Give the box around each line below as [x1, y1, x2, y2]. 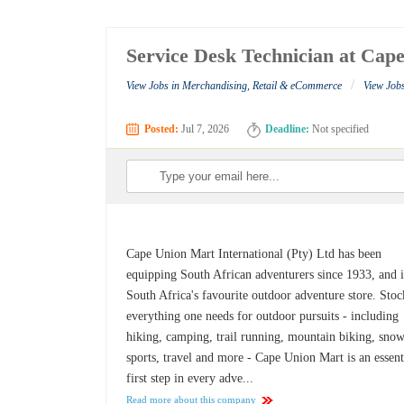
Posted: [144, 123, 179, 136]
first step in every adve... [126, 372, 254, 386]
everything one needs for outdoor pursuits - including [126, 309, 399, 324]
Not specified [309, 123, 370, 136]
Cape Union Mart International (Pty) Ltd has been [126, 247, 382, 262]
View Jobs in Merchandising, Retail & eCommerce [126, 79, 343, 93]
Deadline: [265, 123, 310, 136]
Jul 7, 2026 [179, 123, 230, 136]
